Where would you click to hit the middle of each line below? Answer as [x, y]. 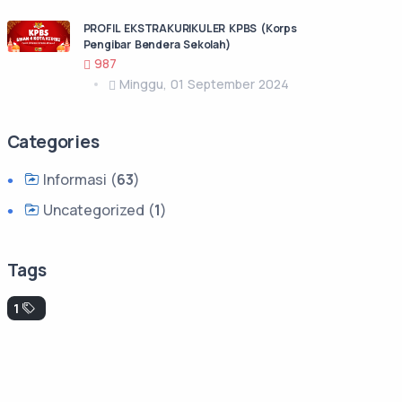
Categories [53, 141]
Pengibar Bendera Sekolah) [157, 44]
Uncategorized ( [96, 210]
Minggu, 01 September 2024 [204, 83]
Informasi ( [78, 179]
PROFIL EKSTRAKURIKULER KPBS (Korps [190, 28]
